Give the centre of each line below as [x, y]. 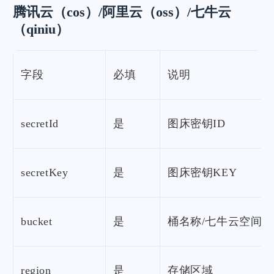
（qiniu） [41, 29]
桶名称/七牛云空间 [215, 222]
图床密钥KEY [202, 173]
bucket [37, 222]
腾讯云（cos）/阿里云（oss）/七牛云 [122, 12]
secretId [40, 124]
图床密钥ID [197, 124]
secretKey [45, 173]
